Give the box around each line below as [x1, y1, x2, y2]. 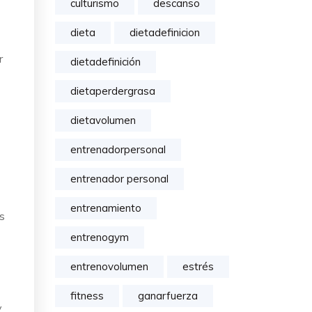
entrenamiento [70, 201, 141, 214]
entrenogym [70, 231, 129, 244]
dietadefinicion [130, 26, 200, 39]
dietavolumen [70, 114, 136, 127]
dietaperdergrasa [70, 84, 155, 97]
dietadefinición [70, 55, 141, 68]
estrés [182, 260, 214, 273]
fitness [70, 289, 104, 302]
